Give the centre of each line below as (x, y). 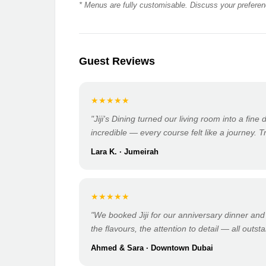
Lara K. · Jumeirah (125, 152)
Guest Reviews (117, 61)
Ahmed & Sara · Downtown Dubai (152, 248)
